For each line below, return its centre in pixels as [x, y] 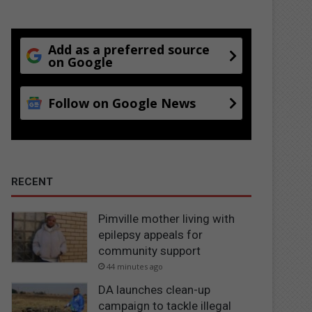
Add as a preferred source [129, 49]
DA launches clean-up [155, 289]
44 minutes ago [135, 266]
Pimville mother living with [167, 218]
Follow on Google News [122, 103]
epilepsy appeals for [151, 234]
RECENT [32, 181]
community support [150, 250]
